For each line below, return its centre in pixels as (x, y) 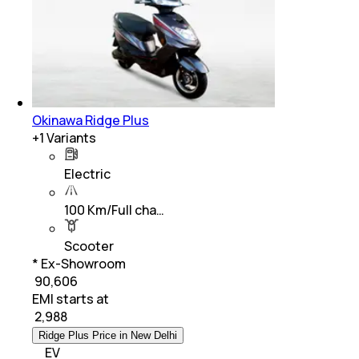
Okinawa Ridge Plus (91, 120)
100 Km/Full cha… (114, 210)
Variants (70, 137)
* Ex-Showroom (79, 263)
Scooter (89, 246)
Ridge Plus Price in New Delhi (108, 335)
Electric (87, 173)
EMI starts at (71, 298)
